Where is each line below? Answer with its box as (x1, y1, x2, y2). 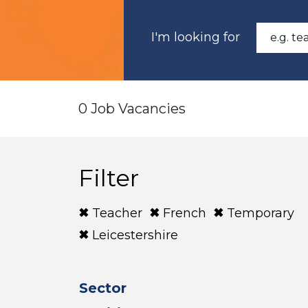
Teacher (92, 206, 142, 221)
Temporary (227, 206, 294, 221)
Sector (79, 280, 126, 296)
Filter (78, 164, 139, 192)
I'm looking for (151, 30, 240, 45)
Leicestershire (92, 228, 178, 243)
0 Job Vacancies (78, 100, 186, 117)
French (163, 206, 206, 221)
